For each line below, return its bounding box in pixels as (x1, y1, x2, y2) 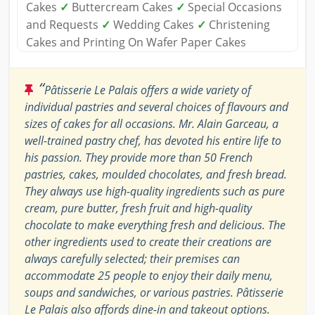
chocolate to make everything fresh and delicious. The (25, 217, 285, 233)
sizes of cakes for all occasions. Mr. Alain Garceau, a (25, 116, 278, 132)
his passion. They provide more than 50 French (25, 150, 252, 166)
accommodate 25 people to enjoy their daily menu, (25, 268, 273, 284)
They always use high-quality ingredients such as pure (25, 184, 285, 200)
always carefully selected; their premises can (25, 251, 240, 267)
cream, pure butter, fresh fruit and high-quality (25, 200, 252, 217)
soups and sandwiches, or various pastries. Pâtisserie (25, 285, 283, 301)
